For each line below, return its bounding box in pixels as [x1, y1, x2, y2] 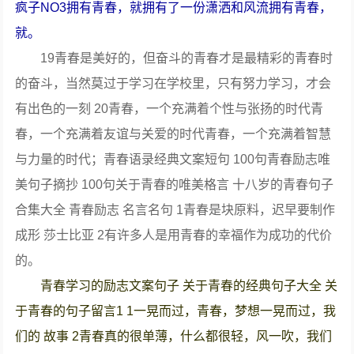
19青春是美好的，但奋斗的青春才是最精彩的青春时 [40, 51, 333, 65]
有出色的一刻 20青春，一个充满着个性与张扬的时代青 [15, 102, 324, 115]
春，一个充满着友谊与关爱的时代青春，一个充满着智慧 [15, 127, 332, 141]
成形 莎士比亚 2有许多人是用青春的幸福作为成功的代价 [15, 228, 333, 242]
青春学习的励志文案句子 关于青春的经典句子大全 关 [40, 279, 338, 292]
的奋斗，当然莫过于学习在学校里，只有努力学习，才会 [15, 77, 332, 90]
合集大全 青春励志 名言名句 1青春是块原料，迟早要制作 [15, 203, 336, 217]
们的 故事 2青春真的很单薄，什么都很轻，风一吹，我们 [15, 330, 333, 343]
